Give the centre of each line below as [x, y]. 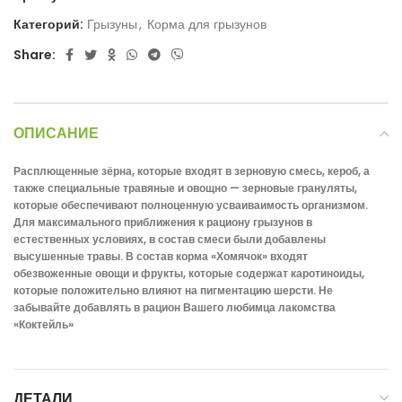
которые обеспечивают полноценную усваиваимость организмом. [191, 205]
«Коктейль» [44, 324]
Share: [35, 54]
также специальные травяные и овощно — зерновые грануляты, [185, 188]
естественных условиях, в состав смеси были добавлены [170, 239]
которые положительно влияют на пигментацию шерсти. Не [173, 290]
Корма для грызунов [207, 24]
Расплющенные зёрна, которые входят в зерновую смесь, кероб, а [192, 170]
